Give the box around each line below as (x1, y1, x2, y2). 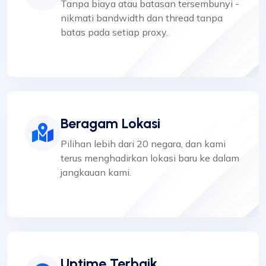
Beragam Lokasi (61, 115, 160, 132)
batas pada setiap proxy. (61, 26, 168, 38)
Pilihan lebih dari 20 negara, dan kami (61, 137, 226, 150)
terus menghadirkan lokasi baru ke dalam (61, 151, 239, 164)
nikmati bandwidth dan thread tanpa (61, 11, 223, 24)
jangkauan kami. (61, 166, 131, 178)
